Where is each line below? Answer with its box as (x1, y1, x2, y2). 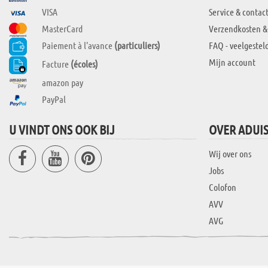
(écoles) (71, 57, 98, 69)
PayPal (42, 93, 66, 105)
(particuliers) (114, 39, 160, 51)
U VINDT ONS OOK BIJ (9, 121, 115, 137)
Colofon (208, 181, 236, 193)
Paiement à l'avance (42, 39, 114, 51)
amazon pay (42, 76, 83, 88)
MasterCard (42, 23, 83, 35)
